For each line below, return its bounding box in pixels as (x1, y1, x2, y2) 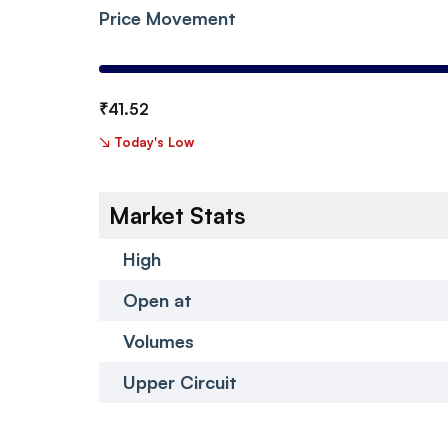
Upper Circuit (123, 370, 237, 393)
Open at (123, 288, 192, 311)
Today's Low (114, 133, 194, 150)
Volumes (123, 329, 194, 352)
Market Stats (109, 200, 246, 230)
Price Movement (99, 6, 236, 29)
